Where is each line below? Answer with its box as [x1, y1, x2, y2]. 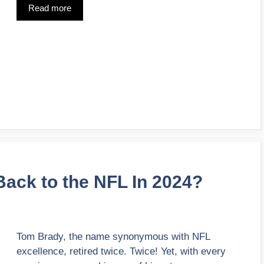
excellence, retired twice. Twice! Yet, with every [16, 246, 226, 258]
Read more [28, 2, 71, 13]
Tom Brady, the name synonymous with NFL [16, 231, 210, 243]
